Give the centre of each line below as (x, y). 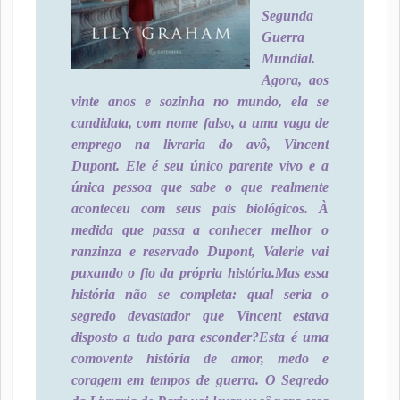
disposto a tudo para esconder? (165, 337)
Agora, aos (295, 80)
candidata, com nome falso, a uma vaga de (200, 123)
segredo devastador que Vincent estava (200, 316)
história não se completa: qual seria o (200, 294)
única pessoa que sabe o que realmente (200, 187)
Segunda (287, 16)
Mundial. (288, 58)
